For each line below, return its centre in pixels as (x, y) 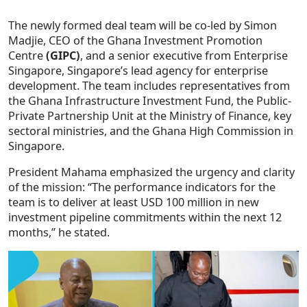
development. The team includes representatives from (149, 85)
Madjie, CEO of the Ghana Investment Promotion (135, 40)
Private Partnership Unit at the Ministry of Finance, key (150, 115)
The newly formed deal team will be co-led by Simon (143, 25)
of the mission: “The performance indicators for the (142, 187)
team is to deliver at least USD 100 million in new (134, 202)
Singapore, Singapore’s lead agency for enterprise (138, 70)
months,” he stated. (59, 232)
